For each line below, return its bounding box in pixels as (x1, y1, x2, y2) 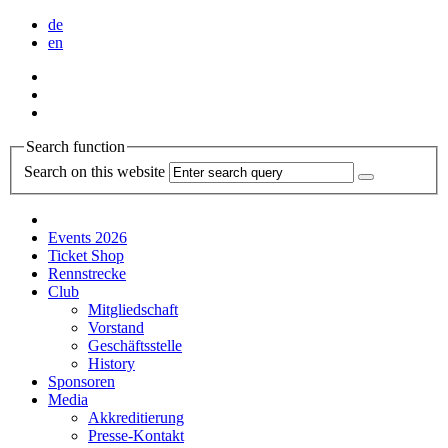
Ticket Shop (48, 246, 124, 264)
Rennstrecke (48, 264, 126, 282)
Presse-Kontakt (88, 426, 184, 444)
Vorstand (88, 318, 144, 336)
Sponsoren (48, 372, 115, 390)
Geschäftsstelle (88, 336, 182, 354)
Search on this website (24, 162, 165, 180)
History (88, 354, 135, 372)
